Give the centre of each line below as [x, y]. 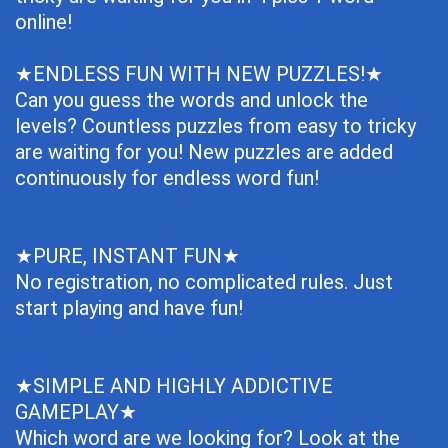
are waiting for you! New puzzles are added [204, 152]
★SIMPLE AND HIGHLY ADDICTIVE [174, 386]
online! [43, 22]
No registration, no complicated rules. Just [204, 282]
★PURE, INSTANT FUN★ [127, 256]
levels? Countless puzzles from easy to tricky [215, 126]
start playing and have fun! [129, 308]
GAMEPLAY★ [76, 412]
